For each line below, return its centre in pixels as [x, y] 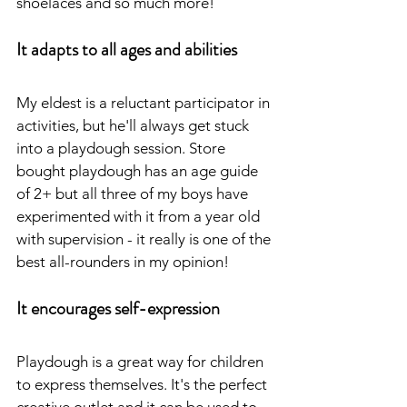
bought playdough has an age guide [139, 171]
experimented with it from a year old [140, 217]
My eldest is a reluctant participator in [145, 103]
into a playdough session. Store [123, 149]
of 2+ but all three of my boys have [134, 194]
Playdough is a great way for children [142, 362]
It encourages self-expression [118, 309]
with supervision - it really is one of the [145, 239]
